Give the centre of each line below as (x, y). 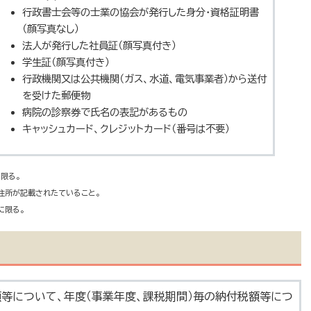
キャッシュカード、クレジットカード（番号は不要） (126, 129)
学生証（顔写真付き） (66, 62)
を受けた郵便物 (56, 96)
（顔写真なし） (51, 29)
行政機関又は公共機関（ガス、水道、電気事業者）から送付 (144, 79)
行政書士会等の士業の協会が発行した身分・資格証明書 (141, 12)
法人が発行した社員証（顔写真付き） (99, 46)
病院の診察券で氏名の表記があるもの (105, 112)
